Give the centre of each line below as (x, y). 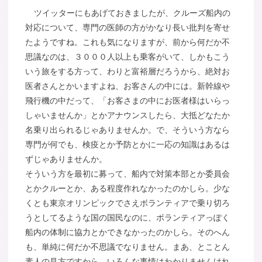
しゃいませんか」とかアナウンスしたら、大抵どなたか (128, 116)
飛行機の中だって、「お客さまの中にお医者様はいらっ (128, 101)
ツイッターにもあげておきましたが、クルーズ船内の (132, 13)
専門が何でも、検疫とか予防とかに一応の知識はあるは (128, 145)
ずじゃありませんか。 (66, 159)
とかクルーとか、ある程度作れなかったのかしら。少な (128, 189)
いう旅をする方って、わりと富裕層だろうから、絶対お (128, 72)
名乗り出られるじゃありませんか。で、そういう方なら (128, 130)
